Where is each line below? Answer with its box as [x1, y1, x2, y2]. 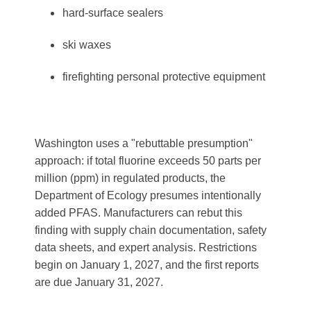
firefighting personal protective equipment [62, 71, 265, 83]
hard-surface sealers [62, 7, 163, 19]
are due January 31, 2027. [35, 276, 166, 288]
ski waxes [62, 39, 111, 51]
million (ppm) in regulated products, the [35, 172, 226, 184]
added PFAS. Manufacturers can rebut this [35, 207, 242, 219]
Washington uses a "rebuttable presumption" [35, 137, 253, 149]
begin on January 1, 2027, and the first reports [35, 259, 259, 271]
